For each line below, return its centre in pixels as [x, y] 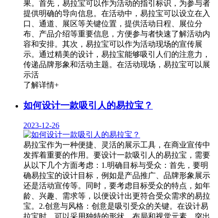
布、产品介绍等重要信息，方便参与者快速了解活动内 [117, 34]
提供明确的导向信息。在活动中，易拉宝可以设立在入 [117, 13]
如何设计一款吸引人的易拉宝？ [88, 106]
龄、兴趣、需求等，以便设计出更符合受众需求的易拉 [117, 196]
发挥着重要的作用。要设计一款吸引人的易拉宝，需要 [117, 155]
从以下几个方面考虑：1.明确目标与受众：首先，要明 [116, 165]
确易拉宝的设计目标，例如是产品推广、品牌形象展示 [117, 176]
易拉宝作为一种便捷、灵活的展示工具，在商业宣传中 [117, 145]
